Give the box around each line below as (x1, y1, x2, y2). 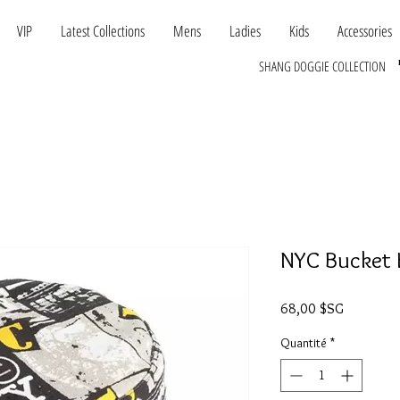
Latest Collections (61, 21, 145, 41)
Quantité (280, 335, 327, 352)
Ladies (229, 21, 261, 41)
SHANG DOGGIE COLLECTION (259, 57, 386, 75)
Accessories (337, 21, 392, 41)
